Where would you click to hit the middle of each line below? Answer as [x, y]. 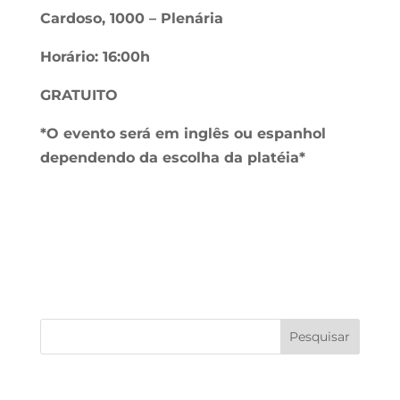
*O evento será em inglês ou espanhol [183, 133]
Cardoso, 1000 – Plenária [131, 18]
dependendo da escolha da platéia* [172, 157]
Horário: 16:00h [95, 56]
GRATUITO [79, 95]
